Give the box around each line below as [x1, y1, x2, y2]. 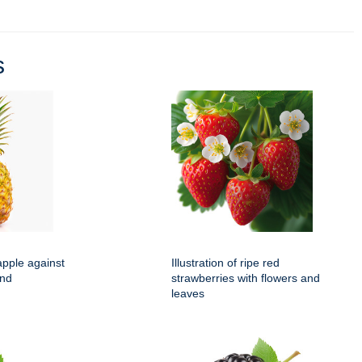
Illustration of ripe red [171, 256, 280, 270]
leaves [171, 287, 204, 301]
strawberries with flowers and [171, 271, 320, 285]
